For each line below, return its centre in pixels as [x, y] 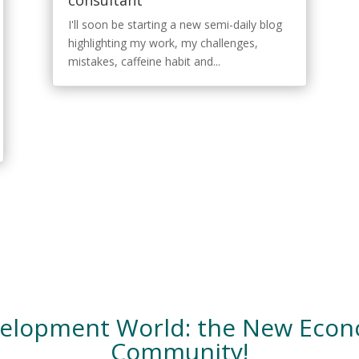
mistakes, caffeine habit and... [144, 62]
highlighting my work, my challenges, [163, 43]
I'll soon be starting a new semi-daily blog [175, 25]
